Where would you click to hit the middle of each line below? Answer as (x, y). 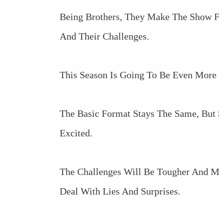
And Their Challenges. (104, 36)
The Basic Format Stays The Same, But (139, 114)
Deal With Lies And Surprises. (120, 191)
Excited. (76, 133)
